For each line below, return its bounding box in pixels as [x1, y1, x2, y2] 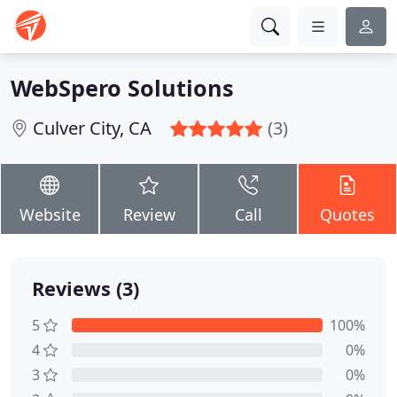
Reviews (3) [32, 276, 139, 301]
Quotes [320, 204, 375, 225]
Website [19, 204, 81, 225]
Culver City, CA [33, 116, 152, 140]
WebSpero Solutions [11, 73, 234, 103]
